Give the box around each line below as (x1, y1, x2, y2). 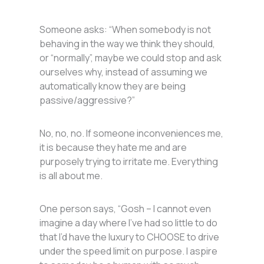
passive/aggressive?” (39, 94, 136, 107)
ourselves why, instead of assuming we (39, 65, 208, 79)
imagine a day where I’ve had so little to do (39, 216, 218, 230)
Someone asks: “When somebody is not (39, 23, 212, 37)
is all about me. (39, 169, 105, 183)
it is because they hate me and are (39, 141, 187, 154)
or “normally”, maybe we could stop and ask (39, 51, 222, 65)
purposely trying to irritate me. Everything (39, 155, 219, 169)
